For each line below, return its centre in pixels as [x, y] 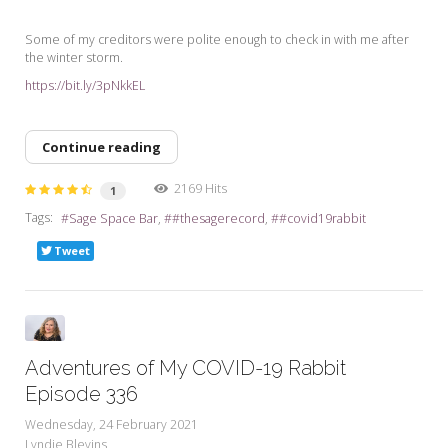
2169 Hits [197, 189]
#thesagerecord [218, 218]
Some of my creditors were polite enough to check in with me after [217, 39]
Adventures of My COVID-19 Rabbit [185, 367]
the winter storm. [74, 57]
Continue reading [101, 146]
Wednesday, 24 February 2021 [111, 424]
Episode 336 [81, 393]
